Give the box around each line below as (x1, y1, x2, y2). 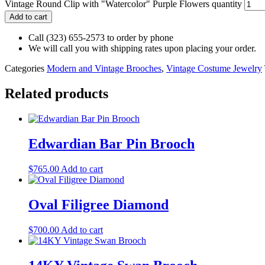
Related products (5, 86, 108, 102)
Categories (5, 63, 44, 74)
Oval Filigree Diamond (28, 196, 169, 212)
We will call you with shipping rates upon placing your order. (28, 43, 256, 54)
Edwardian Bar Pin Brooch (28, 135, 195, 151)
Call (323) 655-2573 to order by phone (28, 33, 173, 43)
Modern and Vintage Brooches (47, 63, 161, 74)
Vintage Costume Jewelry (166, 63, 262, 74)
